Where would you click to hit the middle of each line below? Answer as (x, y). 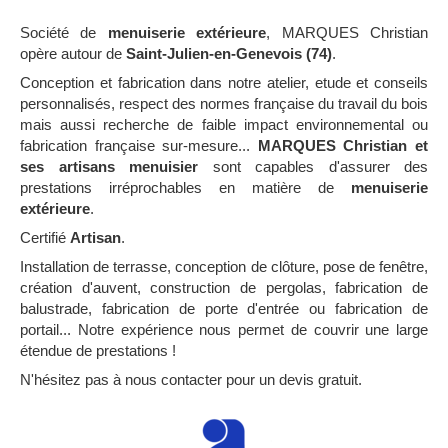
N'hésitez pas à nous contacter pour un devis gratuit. (191, 379)
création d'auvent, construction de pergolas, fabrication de (224, 287)
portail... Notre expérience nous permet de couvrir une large (224, 329)
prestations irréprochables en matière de (185, 187)
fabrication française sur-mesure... (139, 145)
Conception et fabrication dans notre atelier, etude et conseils (224, 82)
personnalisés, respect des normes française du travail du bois (224, 103)
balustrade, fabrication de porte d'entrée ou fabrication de (224, 308)
